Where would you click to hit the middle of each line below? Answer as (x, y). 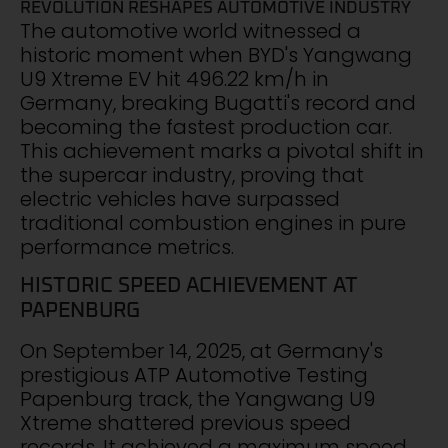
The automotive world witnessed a (190, 30)
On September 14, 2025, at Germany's (201, 351)
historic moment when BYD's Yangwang (216, 54)
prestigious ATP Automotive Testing (194, 375)
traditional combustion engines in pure (213, 222)
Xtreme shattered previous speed (185, 423)
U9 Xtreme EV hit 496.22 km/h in (174, 78)
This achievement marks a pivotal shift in (222, 150)
